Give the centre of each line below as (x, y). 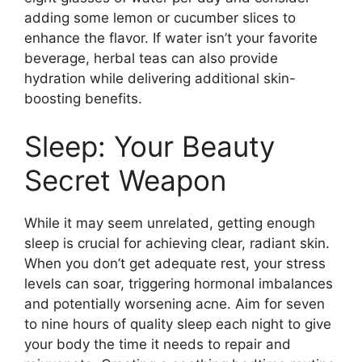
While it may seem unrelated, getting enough (170, 223)
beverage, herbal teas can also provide (151, 58)
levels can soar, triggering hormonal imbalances (179, 284)
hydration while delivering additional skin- (160, 78)
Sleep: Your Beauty (149, 146)
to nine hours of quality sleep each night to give (178, 324)
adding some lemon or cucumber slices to (160, 17)
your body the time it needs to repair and (158, 344)
